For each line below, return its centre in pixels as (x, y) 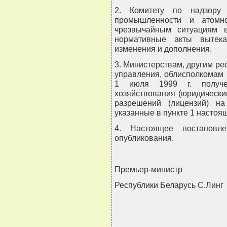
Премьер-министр (148, 169)
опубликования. (144, 138)
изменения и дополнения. (163, 49)
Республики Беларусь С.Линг (169, 185)
